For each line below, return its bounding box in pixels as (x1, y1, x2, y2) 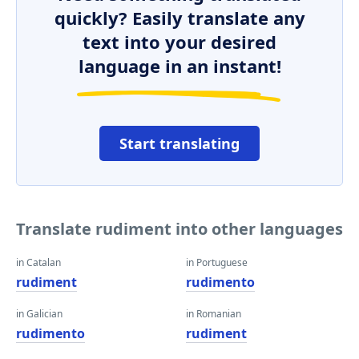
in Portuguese (186, 256, 248, 269)
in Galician (16, 307, 63, 321)
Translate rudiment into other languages (16, 218, 343, 240)
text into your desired (83, 30, 276, 54)
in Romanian (186, 307, 241, 321)
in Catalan (16, 256, 61, 269)
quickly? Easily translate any (54, 6, 305, 30)
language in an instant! (78, 54, 281, 78)
